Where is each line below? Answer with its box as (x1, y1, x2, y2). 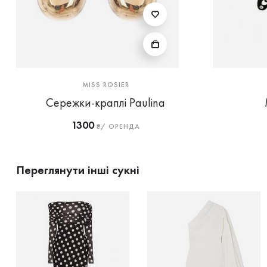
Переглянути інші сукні (16, 162, 139, 178)
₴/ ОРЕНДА (94, 122, 140, 131)
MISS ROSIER (82, 80, 129, 89)
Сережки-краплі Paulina (46, 95, 165, 110)
